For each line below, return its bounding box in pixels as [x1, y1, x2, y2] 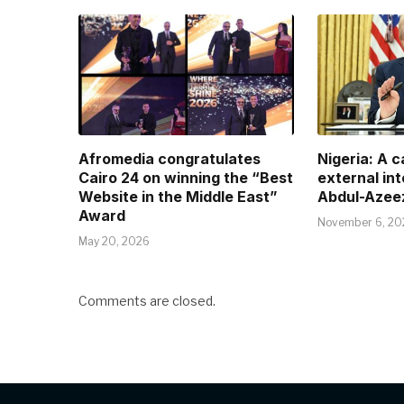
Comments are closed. [78, 292, 216, 308]
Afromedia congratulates [78, 149, 261, 168]
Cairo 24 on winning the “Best [78, 168, 293, 187]
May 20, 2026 [78, 234, 150, 248]
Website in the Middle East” [78, 187, 278, 206]
